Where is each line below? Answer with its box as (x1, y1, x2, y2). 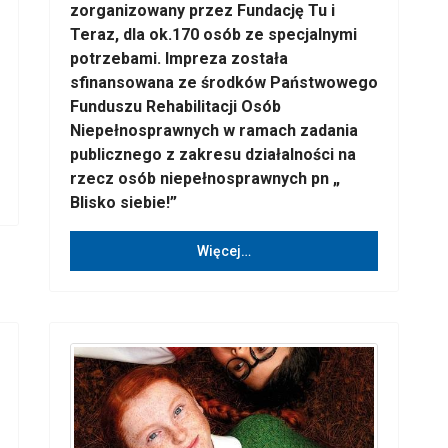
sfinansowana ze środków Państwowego (70, 73, 378, 92)
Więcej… (197, 242, 251, 259)
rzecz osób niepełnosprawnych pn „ (70, 169, 340, 188)
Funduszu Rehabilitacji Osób (70, 97, 281, 116)
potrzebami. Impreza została (70, 49, 288, 68)
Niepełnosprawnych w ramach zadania (70, 121, 358, 140)
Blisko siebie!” (70, 193, 177, 212)
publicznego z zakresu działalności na (70, 145, 356, 164)
